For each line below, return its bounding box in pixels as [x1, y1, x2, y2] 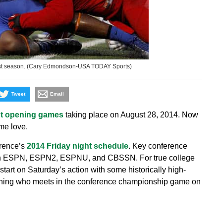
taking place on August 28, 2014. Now [63, 111, 198, 119]
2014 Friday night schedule [26, 142, 128, 150]
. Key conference [128, 142, 187, 150]
